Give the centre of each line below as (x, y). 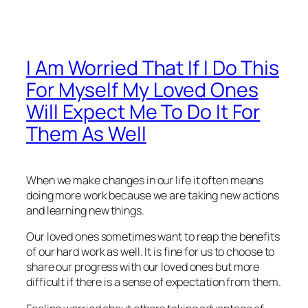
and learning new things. (85, 211)
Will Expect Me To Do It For (143, 112)
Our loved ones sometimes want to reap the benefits (153, 237)
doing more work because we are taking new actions (153, 196)
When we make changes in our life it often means (145, 180)
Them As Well (86, 134)
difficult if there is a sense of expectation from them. (154, 282)
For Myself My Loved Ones (142, 90)
